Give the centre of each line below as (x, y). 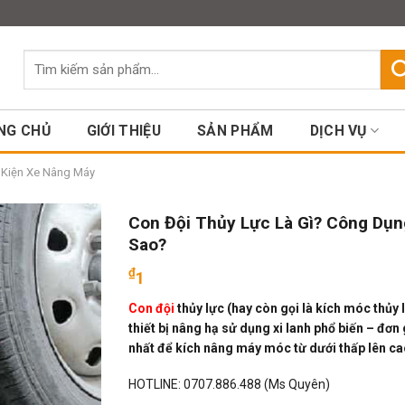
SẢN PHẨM (235, 131)
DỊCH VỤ (338, 131)
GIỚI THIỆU (124, 131)
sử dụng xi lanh (267, 328)
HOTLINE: (155, 384)
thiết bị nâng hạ (174, 328)
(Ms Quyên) (295, 384)
